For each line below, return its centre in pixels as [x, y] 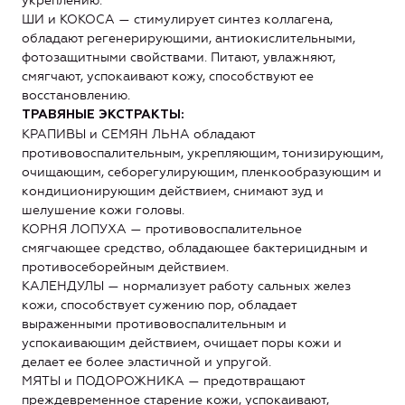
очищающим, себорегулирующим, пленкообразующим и [202, 172]
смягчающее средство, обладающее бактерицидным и [195, 248]
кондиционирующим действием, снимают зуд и [173, 191]
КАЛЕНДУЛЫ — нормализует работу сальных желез [186, 286]
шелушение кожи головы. [103, 210]
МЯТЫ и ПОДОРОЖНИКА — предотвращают [163, 381]
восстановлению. [76, 95]
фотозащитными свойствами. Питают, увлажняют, [179, 57]
